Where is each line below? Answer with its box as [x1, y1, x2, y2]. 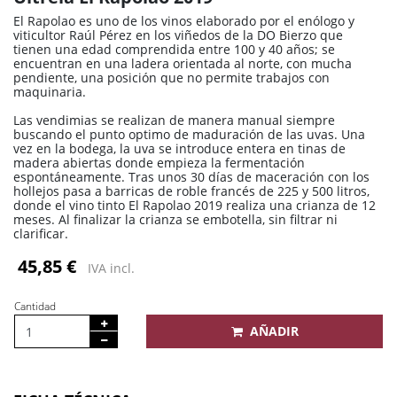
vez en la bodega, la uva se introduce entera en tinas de [13, 140, 346, 157]
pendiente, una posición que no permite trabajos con [13, 69, 330, 86]
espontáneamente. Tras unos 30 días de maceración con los [13, 168, 370, 185]
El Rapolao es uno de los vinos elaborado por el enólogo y [13, 12, 354, 29]
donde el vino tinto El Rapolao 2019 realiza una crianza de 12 [13, 197, 376, 214]
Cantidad [14, 299, 56, 314]
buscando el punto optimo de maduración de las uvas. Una [13, 126, 365, 143]
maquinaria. [13, 83, 86, 100]
